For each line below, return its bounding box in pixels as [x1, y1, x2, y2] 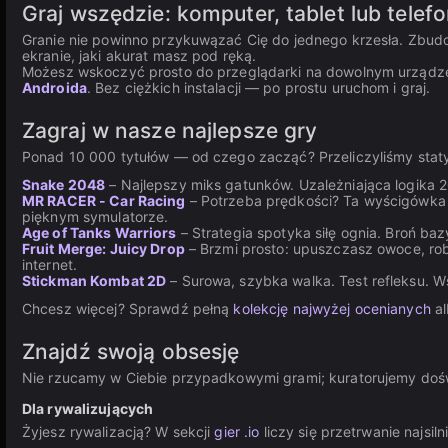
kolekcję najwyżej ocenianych [233, 300, 431, 317]
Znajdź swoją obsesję [22, 339, 240, 364]
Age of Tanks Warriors [22, 224, 177, 241]
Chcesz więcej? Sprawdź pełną [22, 300, 234, 317]
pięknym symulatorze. [22, 208, 169, 225]
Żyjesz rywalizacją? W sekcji [22, 423, 215, 440]
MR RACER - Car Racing [22, 192, 186, 209]
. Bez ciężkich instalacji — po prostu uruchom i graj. [86, 79, 431, 96]
